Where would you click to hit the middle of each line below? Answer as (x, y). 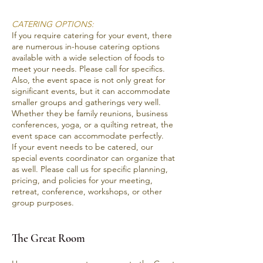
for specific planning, (128, 169)
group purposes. (43, 203)
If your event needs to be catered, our (82, 147)
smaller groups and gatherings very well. (86, 102)
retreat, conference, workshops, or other (87, 191)
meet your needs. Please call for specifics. (88, 69)
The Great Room (48, 238)
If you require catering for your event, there (92, 35)
